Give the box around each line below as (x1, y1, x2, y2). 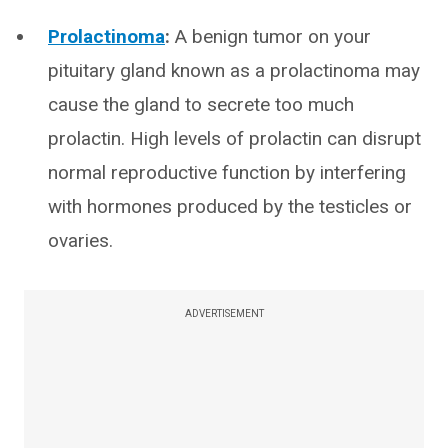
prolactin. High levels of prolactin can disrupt (48, 127, 421, 150)
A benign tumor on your (170, 25, 371, 48)
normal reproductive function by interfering (48, 161, 406, 184)
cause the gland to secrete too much (48, 93, 354, 116)
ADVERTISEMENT (184, 308, 264, 319)
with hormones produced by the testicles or (48, 195, 412, 218)
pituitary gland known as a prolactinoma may (48, 59, 420, 82)
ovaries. (48, 229, 113, 252)
